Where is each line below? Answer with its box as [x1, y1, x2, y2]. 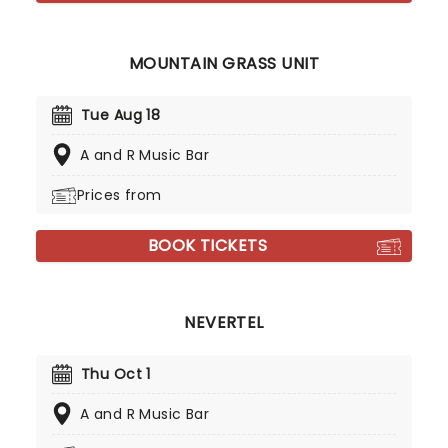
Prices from [77, 185, 162, 205]
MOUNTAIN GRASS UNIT [128, 52, 320, 75]
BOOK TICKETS [147, 234, 268, 257]
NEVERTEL [184, 311, 264, 334]
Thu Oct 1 [81, 364, 151, 384]
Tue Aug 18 [81, 105, 161, 125]
